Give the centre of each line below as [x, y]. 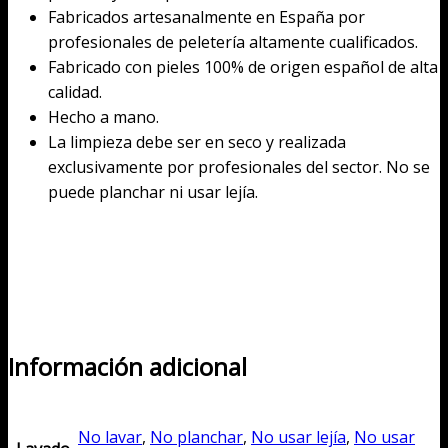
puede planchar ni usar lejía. [153, 192]
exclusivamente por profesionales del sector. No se [239, 167]
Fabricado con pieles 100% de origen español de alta [243, 67]
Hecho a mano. [103, 117]
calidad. [75, 92]
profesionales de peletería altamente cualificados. [233, 42]
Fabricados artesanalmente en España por [206, 17]
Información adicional [127, 367]
